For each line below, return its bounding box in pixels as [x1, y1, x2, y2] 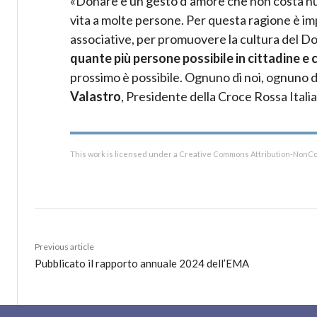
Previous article [35, 241, 94, 253]
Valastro [70, 88, 121, 105]
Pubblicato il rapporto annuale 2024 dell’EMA [35, 257, 249, 270]
